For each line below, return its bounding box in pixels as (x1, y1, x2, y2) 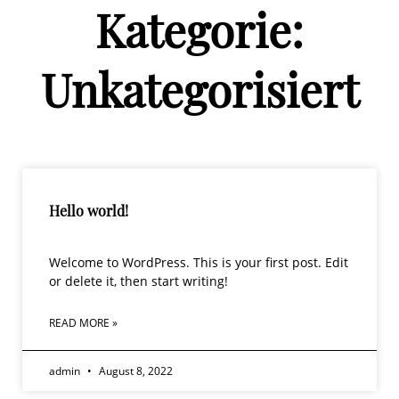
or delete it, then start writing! (49, 272, 228, 289)
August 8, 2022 (96, 362, 173, 379)
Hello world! (49, 200, 128, 220)
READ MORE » (49, 314, 118, 330)
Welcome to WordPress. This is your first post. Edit (49, 253, 348, 271)
